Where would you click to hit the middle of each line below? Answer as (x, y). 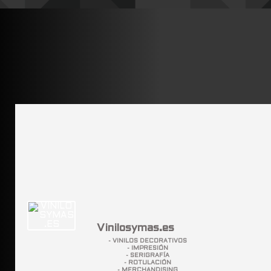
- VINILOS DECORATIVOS (148, 241)
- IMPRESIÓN (148, 249)
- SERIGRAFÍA (148, 256)
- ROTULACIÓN (148, 263)
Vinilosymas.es (135, 229)
